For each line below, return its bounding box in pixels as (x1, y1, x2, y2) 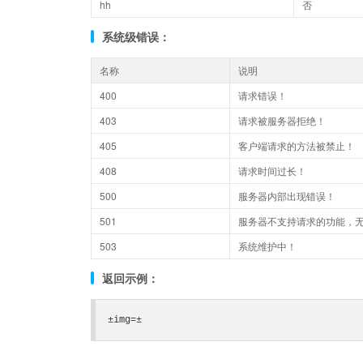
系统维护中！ (238, 239, 297, 253)
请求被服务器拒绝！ (238, 113, 326, 127)
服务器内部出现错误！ (238, 189, 335, 203)
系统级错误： (102, 28, 170, 45)
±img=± (108, 314, 142, 326)
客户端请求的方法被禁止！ (238, 139, 355, 152)
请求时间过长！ (238, 164, 306, 177)
